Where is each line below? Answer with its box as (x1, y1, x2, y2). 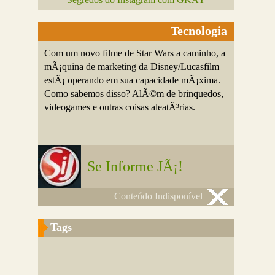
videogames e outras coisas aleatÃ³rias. (44, 102, 196, 112)
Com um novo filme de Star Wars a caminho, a (44, 48, 226, 58)
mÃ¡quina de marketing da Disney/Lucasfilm (44, 61, 220, 72)
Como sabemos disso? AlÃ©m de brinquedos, (44, 88, 224, 99)
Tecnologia (171, 24, 228, 37)
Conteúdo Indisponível (114, 191, 203, 201)
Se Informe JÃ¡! (87, 158, 184, 174)
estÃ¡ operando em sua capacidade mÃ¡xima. (44, 75, 221, 85)
